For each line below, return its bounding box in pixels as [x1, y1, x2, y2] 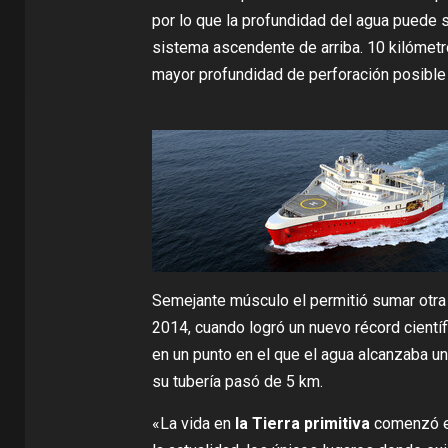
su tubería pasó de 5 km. [151, 371, 323, 391]
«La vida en [151, 413, 235, 433]
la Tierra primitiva [234, 413, 370, 433]
